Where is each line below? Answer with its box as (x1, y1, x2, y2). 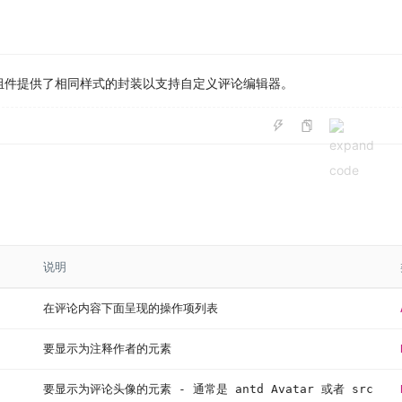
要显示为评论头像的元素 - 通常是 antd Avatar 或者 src (43, 381, 373, 396)
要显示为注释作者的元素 (43, 341, 171, 355)
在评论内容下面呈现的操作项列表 (43, 301, 218, 315)
